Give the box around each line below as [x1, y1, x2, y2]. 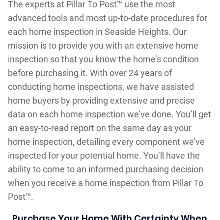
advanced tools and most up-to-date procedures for [7, 12, 207, 23]
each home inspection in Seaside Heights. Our [7, 26, 187, 37]
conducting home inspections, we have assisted [7, 81, 194, 92]
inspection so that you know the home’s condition [7, 54, 199, 64]
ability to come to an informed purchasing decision [7, 164, 203, 174]
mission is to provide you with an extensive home [7, 40, 198, 51]
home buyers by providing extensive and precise [7, 95, 195, 106]
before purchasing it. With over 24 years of [7, 67, 172, 78]
